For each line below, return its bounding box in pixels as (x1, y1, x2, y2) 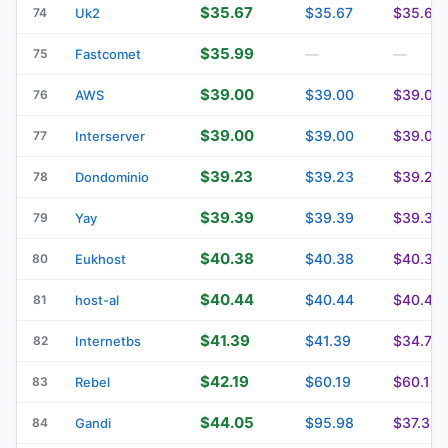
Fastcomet (75, 45, 141, 62)
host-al (75, 291, 119, 308)
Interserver (75, 127, 145, 144)
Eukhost (75, 250, 126, 267)
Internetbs (75, 332, 141, 349)
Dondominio (75, 168, 149, 185)
